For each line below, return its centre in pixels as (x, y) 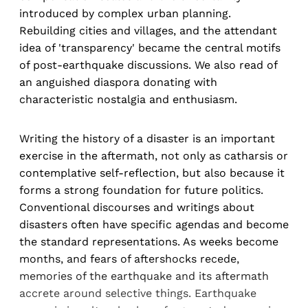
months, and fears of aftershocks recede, (129, 259)
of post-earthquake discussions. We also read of (148, 65)
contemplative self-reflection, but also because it (152, 173)
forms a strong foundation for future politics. (141, 190)
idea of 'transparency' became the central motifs (150, 48)
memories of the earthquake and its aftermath (144, 276)
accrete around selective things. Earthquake (138, 294)
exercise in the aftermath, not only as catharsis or (154, 156)
